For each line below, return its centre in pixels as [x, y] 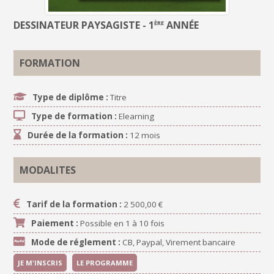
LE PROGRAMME [105, 262]
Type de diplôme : [71, 97]
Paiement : [55, 223]
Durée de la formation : [78, 135]
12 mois [144, 135]
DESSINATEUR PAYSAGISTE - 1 [84, 25]
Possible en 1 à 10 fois [122, 223]
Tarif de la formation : [74, 204]
